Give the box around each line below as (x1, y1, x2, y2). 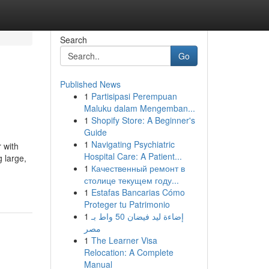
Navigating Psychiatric (91, 138, 175, 150)
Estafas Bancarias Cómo (91, 186, 185, 198)
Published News (59, 78, 121, 90)
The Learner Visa (91, 234, 157, 246)
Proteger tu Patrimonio (83, 198, 170, 210)
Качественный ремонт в (91, 162, 185, 174)
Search (59, 34, 87, 46)
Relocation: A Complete (83, 246, 174, 258)
